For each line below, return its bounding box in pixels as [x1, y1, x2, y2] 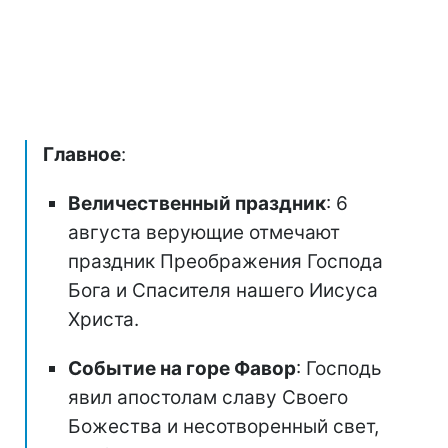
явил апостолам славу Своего [68, 385, 348, 409]
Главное [43, 142, 121, 166]
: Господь [296, 356, 382, 380]
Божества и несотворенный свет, [68, 414, 379, 438]
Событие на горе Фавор [68, 356, 296, 380]
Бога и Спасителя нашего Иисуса [68, 278, 378, 302]
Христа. [68, 307, 139, 331]
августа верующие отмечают [68, 220, 340, 244]
